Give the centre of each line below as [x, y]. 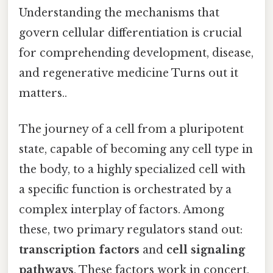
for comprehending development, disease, [136, 53]
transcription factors [79, 250]
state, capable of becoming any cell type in [136, 150]
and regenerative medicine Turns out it [129, 73]
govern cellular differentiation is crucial [130, 33]
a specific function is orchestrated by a [125, 190]
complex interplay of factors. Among [122, 210]
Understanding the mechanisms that [119, 12]
